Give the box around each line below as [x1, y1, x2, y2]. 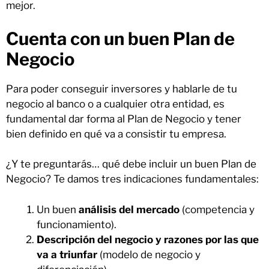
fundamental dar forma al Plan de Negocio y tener [6, 112, 241, 125]
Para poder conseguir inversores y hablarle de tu [6, 82, 237, 95]
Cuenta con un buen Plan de [6, 28, 235, 49]
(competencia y [180, 203, 255, 216]
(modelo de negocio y [100, 248, 201, 261]
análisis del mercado [79, 203, 180, 216]
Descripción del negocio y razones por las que [37, 233, 259, 246]
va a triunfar [37, 248, 100, 261]
